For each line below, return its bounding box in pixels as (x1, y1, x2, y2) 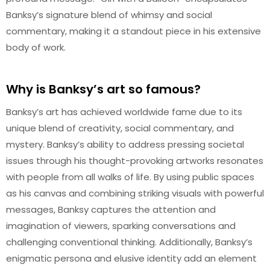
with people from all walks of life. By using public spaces (6, 171, 254, 183)
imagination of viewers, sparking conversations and (6, 219, 236, 232)
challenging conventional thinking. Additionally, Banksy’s (6, 236, 253, 248)
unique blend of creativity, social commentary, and (6, 122, 234, 134)
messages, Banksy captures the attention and (6, 203, 216, 216)
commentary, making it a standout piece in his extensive (6, 24, 261, 37)
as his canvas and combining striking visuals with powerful (6, 187, 264, 199)
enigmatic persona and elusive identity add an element (6, 252, 257, 265)
